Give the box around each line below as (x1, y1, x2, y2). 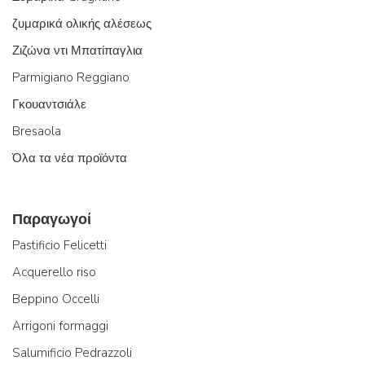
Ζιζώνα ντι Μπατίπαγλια (12, 42, 143, 59)
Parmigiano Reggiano (12, 68, 130, 86)
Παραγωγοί (12, 209, 91, 229)
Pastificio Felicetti (12, 236, 107, 253)
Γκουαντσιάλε (12, 95, 86, 112)
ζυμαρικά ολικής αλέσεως (12, 15, 152, 32)
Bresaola (12, 122, 61, 139)
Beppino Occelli (12, 290, 99, 307)
